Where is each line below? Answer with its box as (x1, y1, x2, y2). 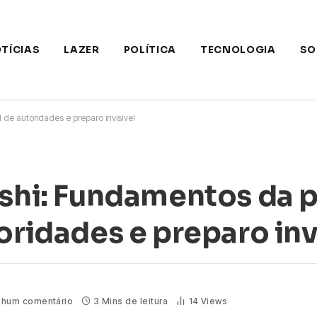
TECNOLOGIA (200, 43, 276, 56)
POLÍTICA (123, 43, 177, 56)
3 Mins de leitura (93, 295, 168, 306)
